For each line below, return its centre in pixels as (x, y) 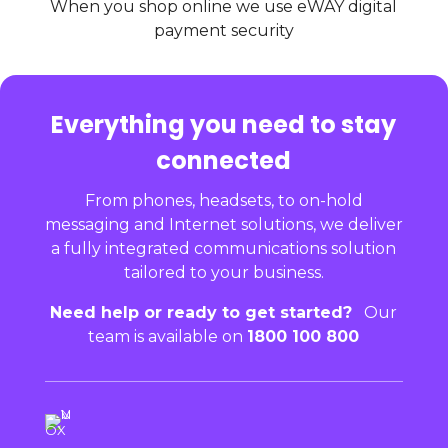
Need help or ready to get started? (201, 312)
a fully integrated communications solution (224, 248)
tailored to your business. (223, 272)
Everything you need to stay (224, 124)
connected (224, 160)
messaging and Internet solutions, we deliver (223, 224)
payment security (223, 30)
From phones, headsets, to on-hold (223, 200)
